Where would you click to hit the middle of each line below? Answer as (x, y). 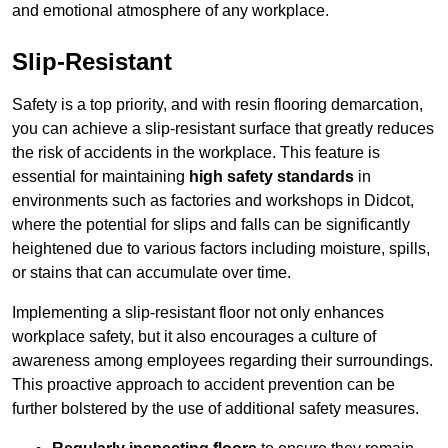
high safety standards (271, 177)
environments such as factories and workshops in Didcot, (213, 201)
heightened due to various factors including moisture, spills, (221, 249)
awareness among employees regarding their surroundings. (222, 361)
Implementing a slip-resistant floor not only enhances (198, 313)
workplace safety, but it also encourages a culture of (194, 337)
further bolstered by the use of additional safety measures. (215, 409)
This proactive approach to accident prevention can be (203, 385)
